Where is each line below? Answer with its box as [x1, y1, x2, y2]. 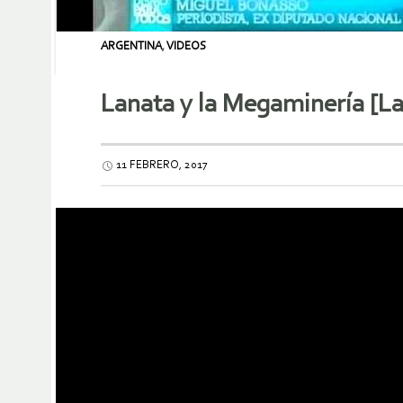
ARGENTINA [101, 40, 162, 52]
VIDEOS [166, 40, 206, 52]
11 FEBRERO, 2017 [116, 159, 208, 172]
